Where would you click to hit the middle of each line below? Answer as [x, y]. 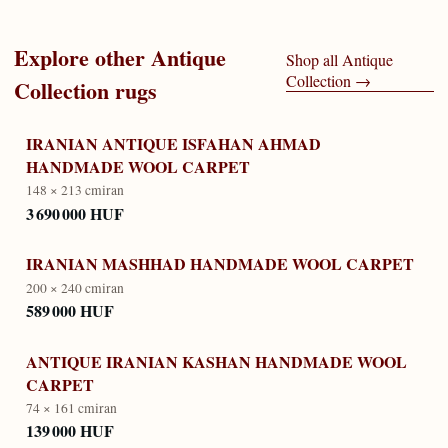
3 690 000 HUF [75, 213]
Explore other [79, 57]
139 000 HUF [70, 431]
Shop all [312, 59]
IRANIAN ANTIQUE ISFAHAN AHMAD [173, 144]
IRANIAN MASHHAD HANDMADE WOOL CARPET [220, 264]
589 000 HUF [70, 310]
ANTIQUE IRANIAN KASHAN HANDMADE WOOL [216, 361]
